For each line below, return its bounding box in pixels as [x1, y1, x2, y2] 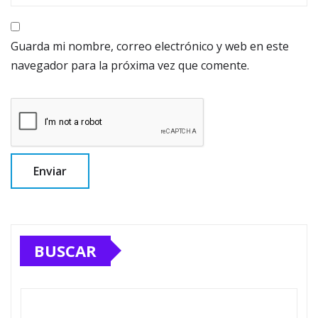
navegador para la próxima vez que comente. [11, 57, 249, 73]
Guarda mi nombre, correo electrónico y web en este [11, 38, 289, 54]
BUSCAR [34, 239, 97, 261]
